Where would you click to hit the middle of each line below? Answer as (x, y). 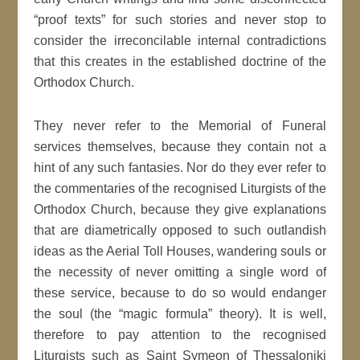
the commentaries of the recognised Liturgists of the (180, 188)
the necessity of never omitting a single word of (180, 272)
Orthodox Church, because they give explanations (180, 209)
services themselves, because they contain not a (180, 147)
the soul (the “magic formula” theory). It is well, (180, 314)
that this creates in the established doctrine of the (180, 61)
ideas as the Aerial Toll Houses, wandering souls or (180, 251)
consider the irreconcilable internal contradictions (180, 41)
